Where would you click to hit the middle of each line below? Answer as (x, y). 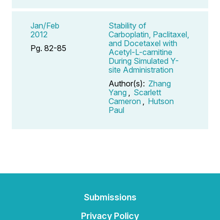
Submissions (110, 197)
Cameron (125, 101)
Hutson (161, 101)
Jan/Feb (45, 25)
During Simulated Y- (144, 61)
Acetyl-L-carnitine (140, 52)
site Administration (141, 69)
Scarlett (147, 92)
